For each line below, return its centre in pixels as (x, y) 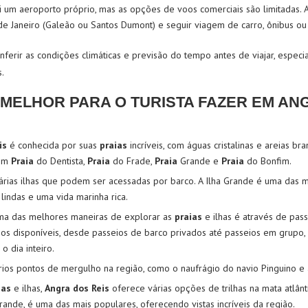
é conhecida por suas (53, 145)
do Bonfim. (268, 161)
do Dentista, (60, 161)
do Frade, (132, 161)
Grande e (199, 161)
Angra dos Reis (77, 288)
